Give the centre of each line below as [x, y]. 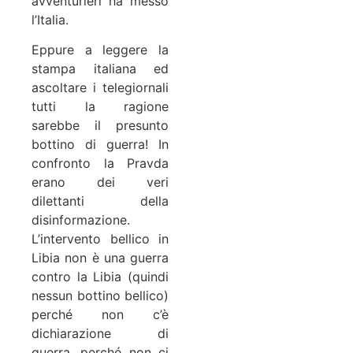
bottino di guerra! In [100, 145]
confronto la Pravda [100, 163]
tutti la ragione [100, 107]
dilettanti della [100, 201]
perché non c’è [100, 315]
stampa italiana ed [100, 69]
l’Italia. [50, 19]
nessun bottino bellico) [100, 296]
